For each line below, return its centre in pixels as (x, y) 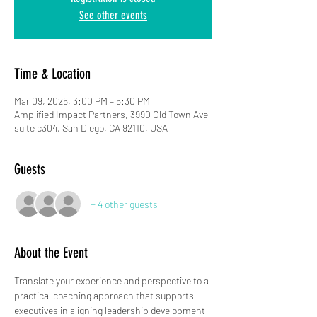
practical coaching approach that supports (105, 295)
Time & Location (52, 74)
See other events (113, 15)
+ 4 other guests (124, 204)
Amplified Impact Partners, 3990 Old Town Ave (111, 114)
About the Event (51, 253)
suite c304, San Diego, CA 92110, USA (91, 128)
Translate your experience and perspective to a (113, 281)
